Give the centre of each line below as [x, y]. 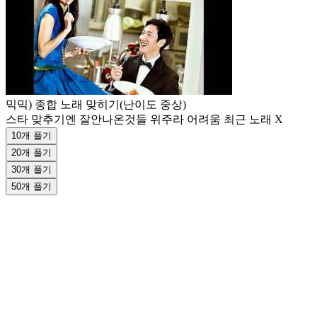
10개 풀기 [31, 135]
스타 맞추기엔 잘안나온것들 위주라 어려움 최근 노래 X [144, 119]
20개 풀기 [31, 152]
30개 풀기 [31, 169]
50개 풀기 [31, 186]
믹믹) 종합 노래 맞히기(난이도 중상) [96, 104]
